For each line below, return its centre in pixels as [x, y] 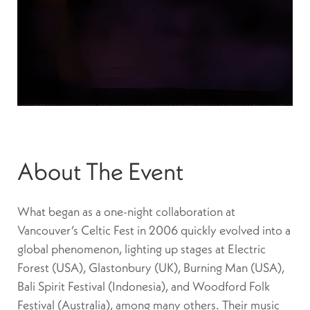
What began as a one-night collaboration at [126, 212]
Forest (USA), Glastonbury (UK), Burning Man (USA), [151, 268]
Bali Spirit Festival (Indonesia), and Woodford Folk [144, 286]
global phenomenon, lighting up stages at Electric [142, 249]
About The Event [100, 171]
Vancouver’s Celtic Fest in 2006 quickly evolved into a [154, 230]
